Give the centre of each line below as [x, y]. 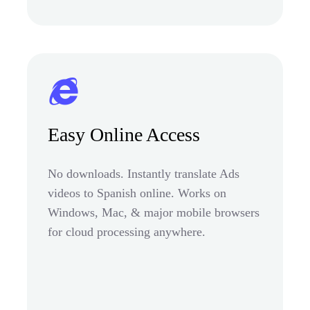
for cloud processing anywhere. [127, 231]
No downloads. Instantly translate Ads [144, 173]
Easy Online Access [124, 134]
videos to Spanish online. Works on [137, 193]
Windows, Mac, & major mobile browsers [154, 212]
